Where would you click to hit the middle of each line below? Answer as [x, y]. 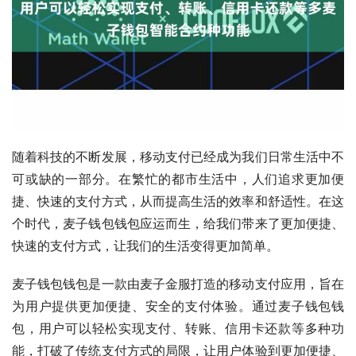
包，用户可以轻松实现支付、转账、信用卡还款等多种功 [178, 328]
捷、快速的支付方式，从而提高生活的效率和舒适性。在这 [178, 201]
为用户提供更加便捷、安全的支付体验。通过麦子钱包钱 [178, 306]
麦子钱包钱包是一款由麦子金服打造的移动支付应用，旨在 [178, 283]
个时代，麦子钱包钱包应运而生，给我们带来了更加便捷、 [178, 223]
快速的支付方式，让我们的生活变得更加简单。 [145, 245]
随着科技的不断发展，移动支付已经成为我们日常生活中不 [178, 156]
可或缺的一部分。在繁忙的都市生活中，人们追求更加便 [178, 178]
